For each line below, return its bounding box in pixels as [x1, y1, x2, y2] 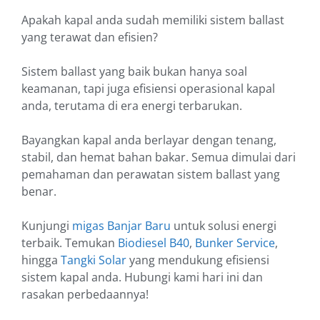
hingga [21, 252, 58, 269]
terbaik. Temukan [21, 235, 115, 251]
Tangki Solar [58, 252, 126, 269]
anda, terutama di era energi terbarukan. [21, 98, 242, 114]
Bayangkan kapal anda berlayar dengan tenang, [21, 132, 276, 149]
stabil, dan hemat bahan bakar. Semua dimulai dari [21, 149, 296, 166]
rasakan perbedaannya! [21, 286, 149, 303]
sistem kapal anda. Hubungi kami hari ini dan [21, 269, 263, 286]
